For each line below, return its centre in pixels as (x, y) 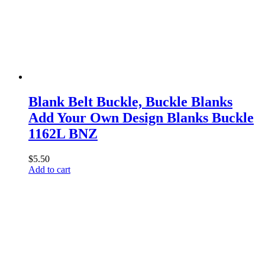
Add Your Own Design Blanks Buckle (141, 117)
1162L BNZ (63, 133)
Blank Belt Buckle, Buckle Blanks (130, 101)
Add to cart (49, 169)
